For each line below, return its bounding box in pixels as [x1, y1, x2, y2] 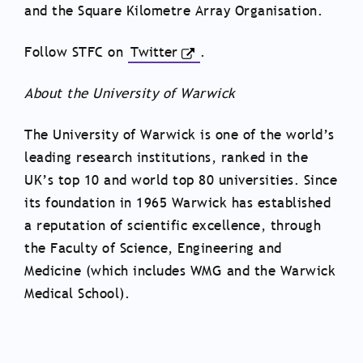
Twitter [130, 42, 177, 62]
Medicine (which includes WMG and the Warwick [24, 261, 335, 280]
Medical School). [24, 284, 130, 303]
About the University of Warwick [24, 83, 236, 103]
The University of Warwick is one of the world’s [24, 125, 335, 144]
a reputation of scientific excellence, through [24, 216, 321, 235]
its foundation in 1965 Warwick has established [24, 193, 331, 212]
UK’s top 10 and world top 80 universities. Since [24, 170, 337, 190]
